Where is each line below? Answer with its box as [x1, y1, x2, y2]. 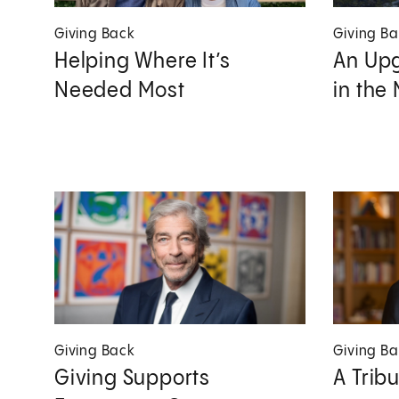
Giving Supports [54, 367, 211, 389]
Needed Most [54, 79, 185, 102]
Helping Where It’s [54, 50, 231, 72]
